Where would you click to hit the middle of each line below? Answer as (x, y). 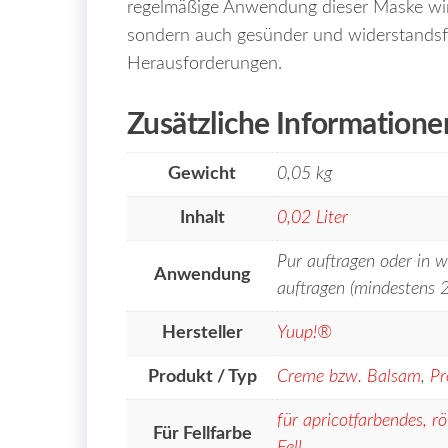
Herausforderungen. (204, 64)
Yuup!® (304, 333)
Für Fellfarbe (202, 434)
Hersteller (202, 333)
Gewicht (202, 174)
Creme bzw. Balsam (349, 377)
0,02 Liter (312, 218)
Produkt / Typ (202, 377)
